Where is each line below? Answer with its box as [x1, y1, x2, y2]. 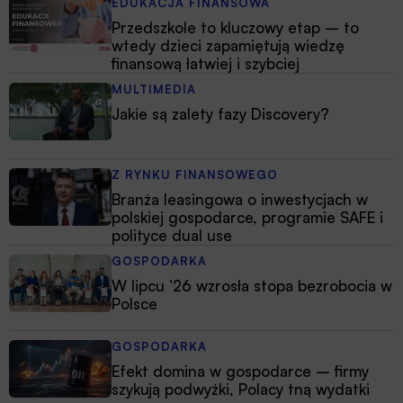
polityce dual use [112, 226, 232, 246]
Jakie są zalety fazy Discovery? [112, 104, 329, 124]
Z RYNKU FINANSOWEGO [112, 167, 278, 183]
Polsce [112, 294, 157, 314]
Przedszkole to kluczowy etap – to [112, 18, 359, 38]
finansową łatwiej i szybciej [112, 54, 300, 74]
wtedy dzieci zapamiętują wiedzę [112, 36, 345, 56]
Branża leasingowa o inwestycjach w [112, 190, 368, 210]
